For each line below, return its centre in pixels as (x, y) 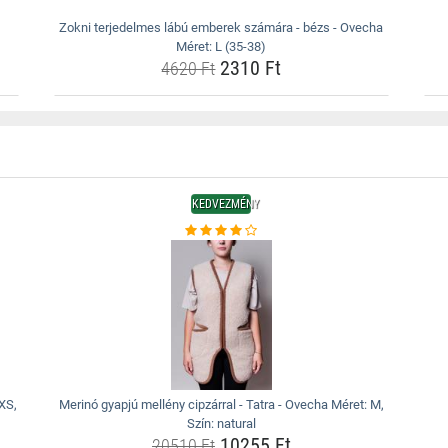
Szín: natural (221, 423)
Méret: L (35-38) (221, 46)
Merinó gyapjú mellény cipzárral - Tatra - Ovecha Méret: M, (221, 404)
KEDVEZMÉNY (226, 204)
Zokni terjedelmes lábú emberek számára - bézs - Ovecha (221, 27)
